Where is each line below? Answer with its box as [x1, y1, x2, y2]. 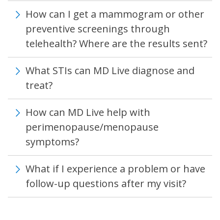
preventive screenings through [26, 22, 170, 35]
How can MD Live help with [26, 106, 150, 119]
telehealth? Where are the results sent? [26, 37, 207, 50]
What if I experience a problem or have [26, 162, 205, 175]
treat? [26, 79, 53, 92]
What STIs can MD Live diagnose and [26, 64, 194, 77]
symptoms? [26, 135, 79, 148]
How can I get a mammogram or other [26, 7, 204, 21]
